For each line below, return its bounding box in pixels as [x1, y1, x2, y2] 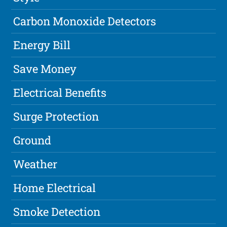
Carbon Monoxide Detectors [13, 14, 157, 29]
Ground [13, 133, 52, 148]
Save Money [13, 61, 77, 77]
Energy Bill [13, 37, 71, 53]
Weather [13, 157, 58, 172]
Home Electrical [13, 180, 96, 196]
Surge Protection [13, 109, 99, 124]
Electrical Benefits [13, 85, 107, 100]
